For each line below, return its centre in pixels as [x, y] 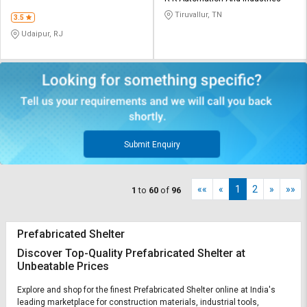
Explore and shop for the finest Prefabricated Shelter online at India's [146, 290]
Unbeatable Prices [63, 267]
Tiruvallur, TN [197, 15]
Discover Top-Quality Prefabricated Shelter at [131, 254]
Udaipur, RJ [41, 34]
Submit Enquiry [152, 145]
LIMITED [26, 10]
